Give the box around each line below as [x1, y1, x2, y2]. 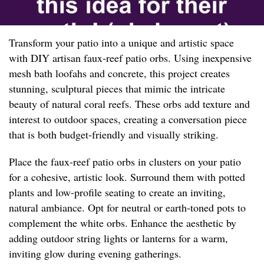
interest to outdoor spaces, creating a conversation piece [9, 112, 247, 127]
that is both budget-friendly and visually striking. [9, 127, 219, 142]
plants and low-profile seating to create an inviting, [9, 185, 226, 200]
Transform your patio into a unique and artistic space [9, 35, 234, 50]
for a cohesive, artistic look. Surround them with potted [9, 170, 245, 184]
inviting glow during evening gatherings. [9, 246, 181, 261]
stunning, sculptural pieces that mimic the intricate [9, 81, 225, 96]
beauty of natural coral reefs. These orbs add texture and [9, 97, 250, 111]
